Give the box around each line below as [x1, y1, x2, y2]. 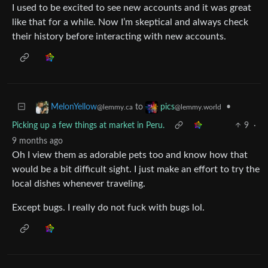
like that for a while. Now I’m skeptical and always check [12, 17, 248, 27]
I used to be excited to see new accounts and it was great [12, 2, 251, 13]
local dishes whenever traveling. [12, 178, 145, 188]
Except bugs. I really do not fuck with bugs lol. [12, 202, 205, 212]
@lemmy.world [175, 103, 221, 111]
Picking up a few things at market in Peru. [12, 121, 165, 130]
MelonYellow [51, 102, 97, 111]
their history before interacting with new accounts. [12, 31, 226, 41]
